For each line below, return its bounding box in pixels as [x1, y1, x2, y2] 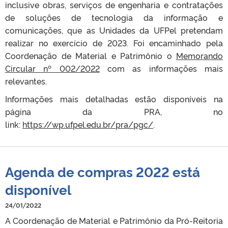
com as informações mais [99, 62, 223, 74]
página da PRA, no [5, 105, 223, 117]
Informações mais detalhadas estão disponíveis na [5, 93, 223, 104]
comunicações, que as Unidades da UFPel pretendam [5, 24, 223, 36]
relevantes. [5, 75, 47, 87]
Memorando [176, 49, 223, 61]
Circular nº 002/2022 [5, 62, 100, 74]
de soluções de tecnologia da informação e [5, 11, 223, 23]
